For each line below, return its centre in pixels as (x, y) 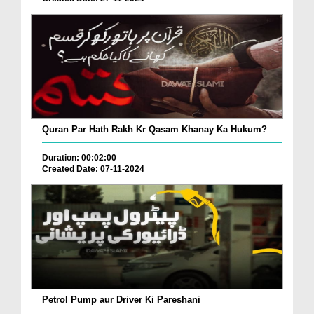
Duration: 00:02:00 (79, 158)
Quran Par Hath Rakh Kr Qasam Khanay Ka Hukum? (155, 130)
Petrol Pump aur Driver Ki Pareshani (121, 299)
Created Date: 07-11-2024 (93, 169)
